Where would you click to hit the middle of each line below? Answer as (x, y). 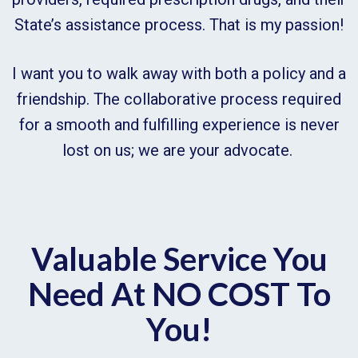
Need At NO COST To (179, 294)
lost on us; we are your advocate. (179, 150)
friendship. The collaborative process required (179, 99)
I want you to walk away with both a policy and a (179, 73)
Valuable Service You (179, 259)
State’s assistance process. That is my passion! (179, 25)
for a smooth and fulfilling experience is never (179, 124)
